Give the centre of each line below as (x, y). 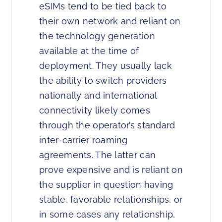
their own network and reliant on (110, 21)
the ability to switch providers (103, 81)
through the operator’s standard (107, 125)
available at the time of (89, 51)
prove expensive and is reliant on (111, 170)
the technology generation (97, 36)
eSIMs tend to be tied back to (103, 6)
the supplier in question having (106, 185)
